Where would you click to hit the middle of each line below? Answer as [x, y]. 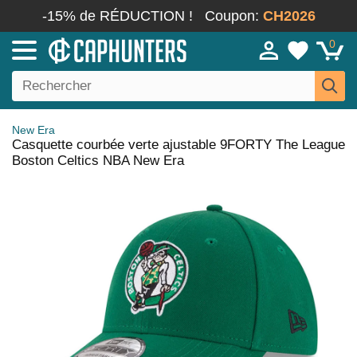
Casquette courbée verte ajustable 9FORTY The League [178, 145]
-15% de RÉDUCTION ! [117, 16]
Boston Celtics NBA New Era [98, 161]
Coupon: [233, 16]
